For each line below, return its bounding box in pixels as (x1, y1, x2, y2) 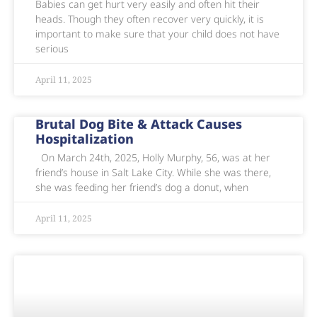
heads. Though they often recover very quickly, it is (35, 11, 264, 25)
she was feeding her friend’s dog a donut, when (35, 180, 248, 194)
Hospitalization (35, 129, 134, 147)
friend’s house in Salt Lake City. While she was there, (35, 165, 271, 179)
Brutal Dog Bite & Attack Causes (35, 115, 242, 132)
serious (35, 41, 69, 55)
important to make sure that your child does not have (35, 26, 279, 40)
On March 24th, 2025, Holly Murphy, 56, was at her (35, 150, 270, 164)
